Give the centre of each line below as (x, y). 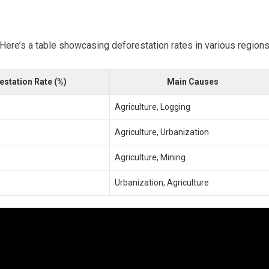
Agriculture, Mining (150, 157)
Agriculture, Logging (153, 107)
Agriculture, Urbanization (162, 132)
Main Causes (193, 82)
